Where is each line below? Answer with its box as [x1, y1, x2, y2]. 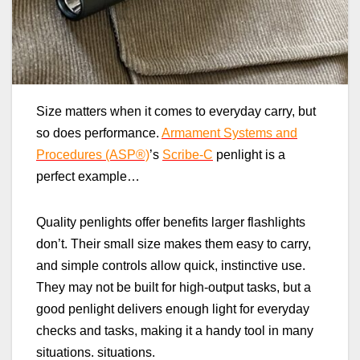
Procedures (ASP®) [36, 147, 149, 162]
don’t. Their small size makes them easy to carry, [36, 236, 311, 251]
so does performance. [36, 125, 162, 140]
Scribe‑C [162, 147, 213, 162]
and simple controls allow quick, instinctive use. [36, 258, 305, 272]
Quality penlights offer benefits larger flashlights [36, 215, 305, 229]
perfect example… [36, 169, 140, 183]
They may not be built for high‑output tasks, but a [36, 280, 311, 294]
